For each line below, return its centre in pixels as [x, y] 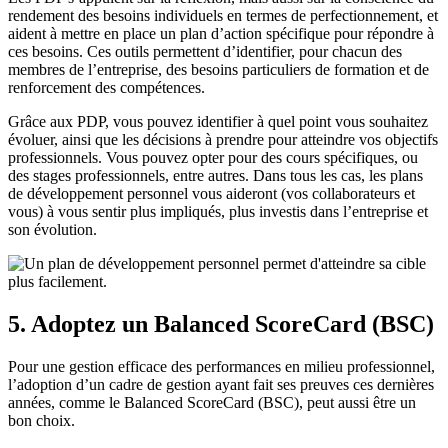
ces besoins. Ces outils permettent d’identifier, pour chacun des [205, 52]
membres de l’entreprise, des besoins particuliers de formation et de [218, 70]
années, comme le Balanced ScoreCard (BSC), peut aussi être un [212, 403]
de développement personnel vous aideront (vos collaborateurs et [211, 194]
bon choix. [41, 421]
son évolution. [52, 230]
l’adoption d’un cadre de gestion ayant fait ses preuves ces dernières [221, 385]
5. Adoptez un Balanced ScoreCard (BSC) [221, 324]
